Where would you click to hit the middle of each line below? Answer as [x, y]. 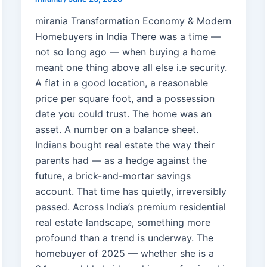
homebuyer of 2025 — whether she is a [124, 254]
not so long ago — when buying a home [125, 52]
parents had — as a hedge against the [121, 161]
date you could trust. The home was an [123, 114]
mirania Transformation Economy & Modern [133, 21]
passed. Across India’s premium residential [130, 207]
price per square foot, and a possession [125, 99]
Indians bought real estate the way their [125, 145]
